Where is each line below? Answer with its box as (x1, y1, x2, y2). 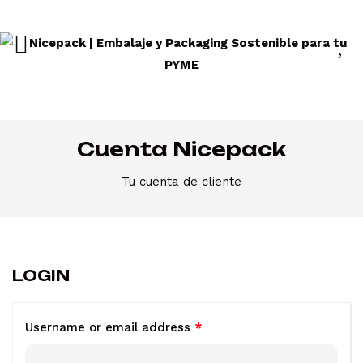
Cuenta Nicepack (77, 137, 286, 161)
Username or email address (25, 320, 194, 335)
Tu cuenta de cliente (122, 174, 241, 189)
